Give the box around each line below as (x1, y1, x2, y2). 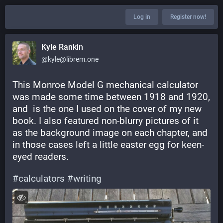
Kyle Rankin (41, 42, 83, 52)
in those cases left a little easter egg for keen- (12, 139, 204, 150)
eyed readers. (12, 151, 69, 162)
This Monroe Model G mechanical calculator (12, 79, 198, 91)
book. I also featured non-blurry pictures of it (12, 115, 199, 126)
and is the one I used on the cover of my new (12, 103, 202, 114)
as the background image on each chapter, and (12, 127, 208, 138)
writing (73, 173, 102, 184)
